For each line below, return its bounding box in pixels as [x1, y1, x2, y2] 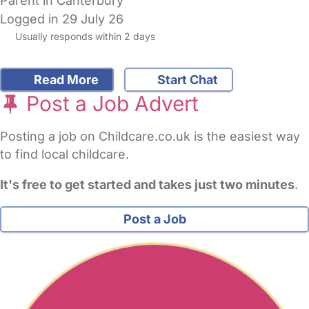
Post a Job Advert [21, 91, 199, 117]
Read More [30, 72, 99, 88]
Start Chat [154, 72, 218, 88]
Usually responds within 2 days [12, 30, 155, 43]
